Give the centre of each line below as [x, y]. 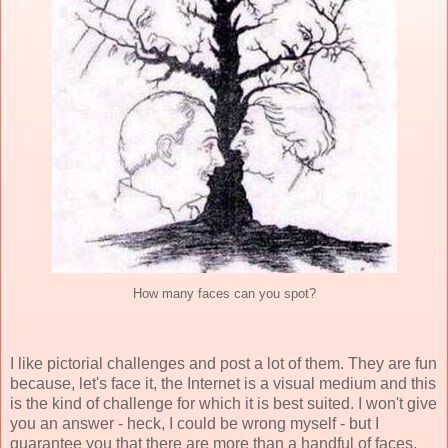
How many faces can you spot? [224, 293]
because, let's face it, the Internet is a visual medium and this [223, 383]
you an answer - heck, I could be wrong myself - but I [194, 423]
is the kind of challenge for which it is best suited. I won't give [223, 403]
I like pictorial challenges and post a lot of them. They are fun [223, 363]
